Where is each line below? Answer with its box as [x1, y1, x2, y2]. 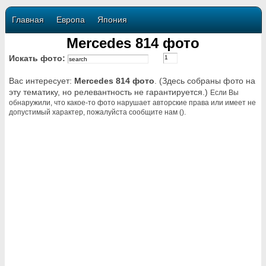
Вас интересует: [9, 76, 74, 85]
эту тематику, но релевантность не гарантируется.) [9, 87, 210, 97]
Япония [97, 15, 127, 24]
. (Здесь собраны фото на [154, 76, 255, 85]
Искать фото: [9, 53, 68, 63]
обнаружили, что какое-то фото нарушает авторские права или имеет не [9, 99, 256, 106]
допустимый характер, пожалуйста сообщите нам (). [9, 108, 186, 116]
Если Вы [210, 88, 239, 96]
